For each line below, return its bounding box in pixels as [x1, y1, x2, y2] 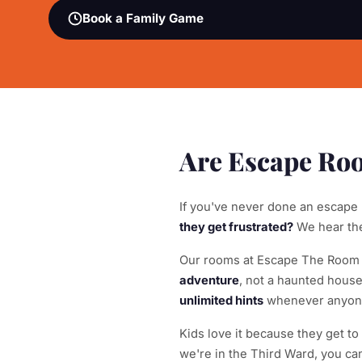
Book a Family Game [82, 11, 204, 26]
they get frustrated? [179, 220, 293, 234]
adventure [179, 273, 239, 288]
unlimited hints [179, 293, 263, 308]
